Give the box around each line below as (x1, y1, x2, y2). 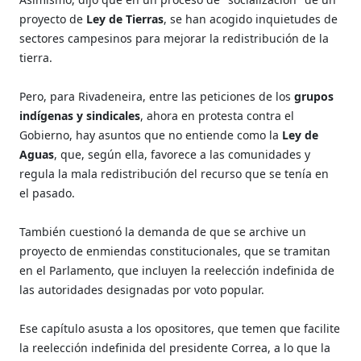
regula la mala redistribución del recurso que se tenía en (19, 165, 330, 181)
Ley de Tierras (86, 10, 164, 27)
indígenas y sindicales (19, 107, 141, 123)
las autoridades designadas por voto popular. (19, 281, 265, 297)
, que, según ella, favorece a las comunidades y (54, 146, 311, 162)
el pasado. (19, 185, 76, 201)
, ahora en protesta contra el (140, 107, 295, 123)
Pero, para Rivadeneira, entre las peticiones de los (19, 88, 292, 104)
